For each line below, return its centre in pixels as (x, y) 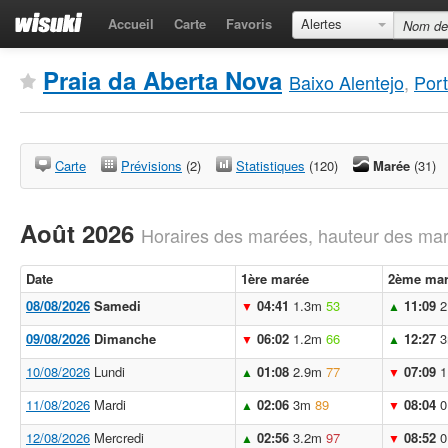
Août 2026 (80, 233)
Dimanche (123, 338)
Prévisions (151, 165)
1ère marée (275, 278)
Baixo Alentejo (346, 82)
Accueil (131, 23)
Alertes (321, 23)
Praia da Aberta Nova (162, 80)
